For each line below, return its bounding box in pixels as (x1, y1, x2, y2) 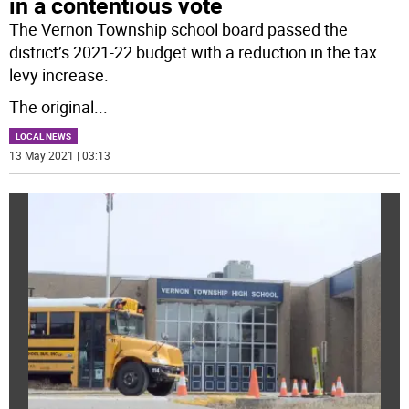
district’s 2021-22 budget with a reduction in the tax (9, 40, 378, 63)
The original (9, 95, 95, 118)
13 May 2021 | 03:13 (9, 147, 111, 163)
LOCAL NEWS (16, 129, 72, 142)
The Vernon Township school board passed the (9, 17, 349, 40)
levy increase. (9, 63, 110, 86)
